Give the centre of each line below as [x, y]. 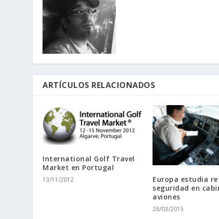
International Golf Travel [89, 159]
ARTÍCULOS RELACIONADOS [99, 85]
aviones [166, 197]
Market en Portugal [78, 168]
